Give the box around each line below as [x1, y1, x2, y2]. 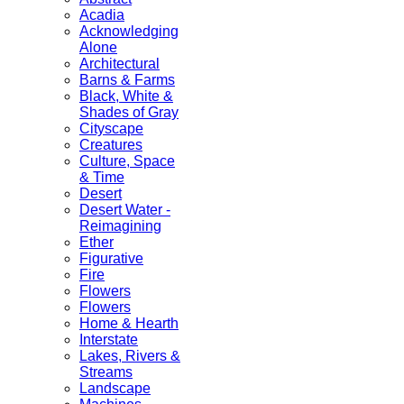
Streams [79, 364, 133, 381]
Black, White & [79, 88, 173, 105]
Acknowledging [79, 23, 179, 40]
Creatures [79, 137, 142, 153]
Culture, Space [79, 153, 175, 170]
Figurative [79, 251, 143, 267]
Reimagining [79, 218, 161, 234]
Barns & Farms [79, 72, 175, 88]
